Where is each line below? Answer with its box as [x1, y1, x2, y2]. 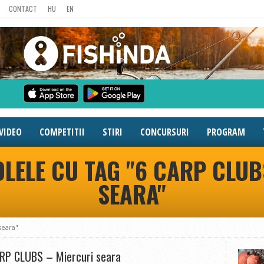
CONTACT [9, 4, 37, 14]
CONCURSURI [140, 126, 189, 139]
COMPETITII [39, 126, 85, 139]
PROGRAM [207, 126, 245, 139]
